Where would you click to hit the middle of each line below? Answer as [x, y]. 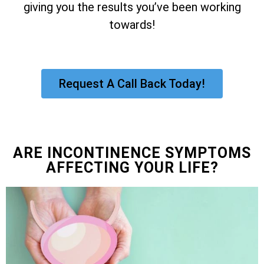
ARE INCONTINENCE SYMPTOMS [132, 153]
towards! [132, 24]
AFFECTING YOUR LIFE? [132, 168]
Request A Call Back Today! [132, 84]
